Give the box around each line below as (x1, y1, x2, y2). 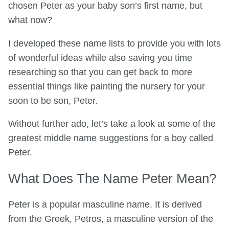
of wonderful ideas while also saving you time (8, 52, 192, 63)
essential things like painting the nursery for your (8, 81, 205, 91)
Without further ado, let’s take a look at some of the (8, 119, 216, 129)
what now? (8, 15, 52, 26)
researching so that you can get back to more (8, 66, 192, 77)
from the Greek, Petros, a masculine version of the (8, 214, 213, 224)
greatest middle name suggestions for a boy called (8, 133, 213, 144)
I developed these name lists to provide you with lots (8, 38, 221, 49)
